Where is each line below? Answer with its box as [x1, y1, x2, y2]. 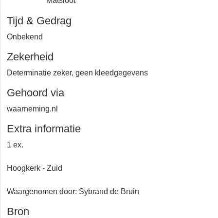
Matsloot [46, 9, 79, 19]
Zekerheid [7, 63, 60, 77]
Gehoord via [7, 99, 69, 113]
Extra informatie [7, 135, 95, 149]
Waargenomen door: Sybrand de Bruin [7, 200, 147, 211]
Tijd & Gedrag [7, 27, 74, 41]
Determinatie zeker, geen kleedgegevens [7, 81, 157, 92]
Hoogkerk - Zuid [7, 177, 67, 187]
